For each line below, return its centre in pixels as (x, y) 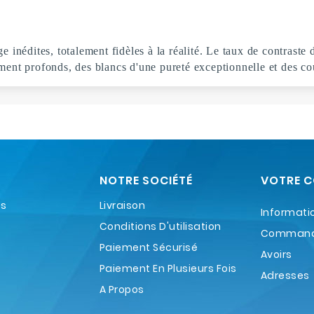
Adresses (285, 275)
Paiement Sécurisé (149, 247)
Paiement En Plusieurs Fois (168, 268)
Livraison (122, 205)
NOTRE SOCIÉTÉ (146, 180)
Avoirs (276, 254)
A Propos (122, 289)
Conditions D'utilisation (160, 226)
